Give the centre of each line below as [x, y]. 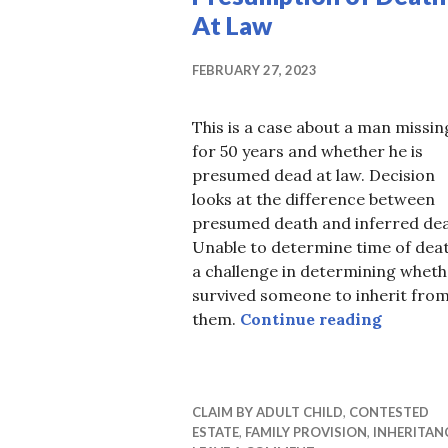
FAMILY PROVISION [306, 432]
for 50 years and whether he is [307, 151]
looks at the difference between [313, 199]
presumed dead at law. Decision [313, 175]
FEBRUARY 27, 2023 [254, 70]
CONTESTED [389, 412]
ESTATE [215, 432]
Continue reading [311, 319]
